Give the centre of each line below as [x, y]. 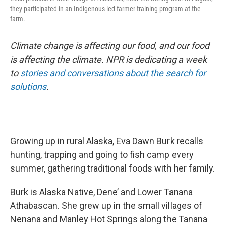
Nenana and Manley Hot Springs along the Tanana [109, 219]
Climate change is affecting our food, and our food [110, 46]
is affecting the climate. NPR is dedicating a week [108, 59]
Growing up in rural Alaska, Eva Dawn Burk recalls [107, 141]
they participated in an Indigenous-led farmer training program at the [105, 9]
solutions [28, 87]
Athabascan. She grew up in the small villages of [106, 206]
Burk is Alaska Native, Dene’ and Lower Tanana [101, 192]
